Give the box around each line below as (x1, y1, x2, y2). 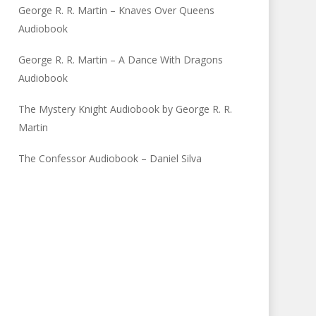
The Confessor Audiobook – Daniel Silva (18, 152, 202, 165)
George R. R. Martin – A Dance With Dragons (18, 53, 224, 66)
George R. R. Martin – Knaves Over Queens (18, 4, 215, 17)
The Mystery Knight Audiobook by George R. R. (18, 102, 233, 116)
